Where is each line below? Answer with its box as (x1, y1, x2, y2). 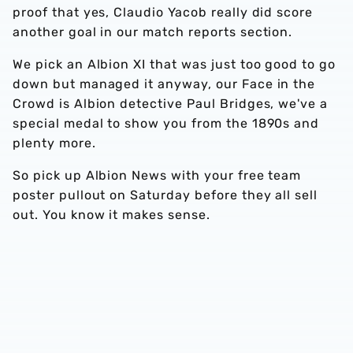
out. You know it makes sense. (13, 207, 210, 222)
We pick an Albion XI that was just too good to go (13, 57, 336, 72)
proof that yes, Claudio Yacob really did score (13, 5, 314, 20)
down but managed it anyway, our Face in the (13, 76, 316, 91)
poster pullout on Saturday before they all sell (13, 188, 318, 203)
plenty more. (13, 136, 96, 150)
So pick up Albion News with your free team (13, 168, 302, 183)
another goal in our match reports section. (13, 24, 293, 39)
